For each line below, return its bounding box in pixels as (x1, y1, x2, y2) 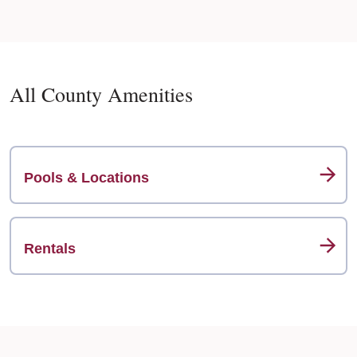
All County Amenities (10, 80, 193, 108)
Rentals (24, 241, 76, 257)
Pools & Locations (24, 170, 149, 186)
